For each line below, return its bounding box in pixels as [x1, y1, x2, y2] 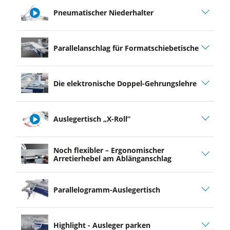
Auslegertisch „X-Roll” [53, 113, 130, 124]
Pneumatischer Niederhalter [53, 7, 154, 17]
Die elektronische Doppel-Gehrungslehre [53, 78, 197, 88]
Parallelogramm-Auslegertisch [53, 184, 160, 195]
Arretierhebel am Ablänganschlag [53, 153, 171, 163]
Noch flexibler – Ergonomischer [53, 145, 164, 155]
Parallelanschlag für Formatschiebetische [53, 43, 199, 53]
